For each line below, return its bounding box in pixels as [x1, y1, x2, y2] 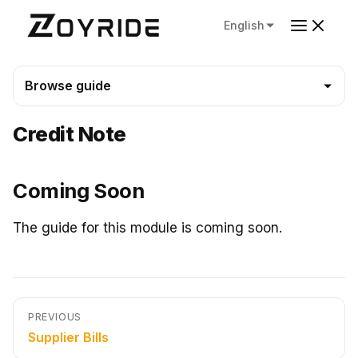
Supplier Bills [28, 329, 109, 345]
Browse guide [25, 78, 111, 93]
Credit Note [13, 121, 126, 146]
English [224, 18, 265, 32]
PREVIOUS [28, 311, 82, 323]
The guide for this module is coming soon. [13, 220, 282, 236]
